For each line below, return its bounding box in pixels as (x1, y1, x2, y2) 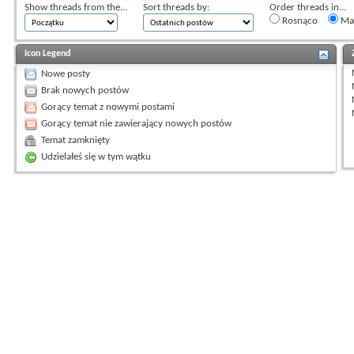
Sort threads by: (143, 2, 209, 13)
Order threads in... (269, 2, 346, 13)
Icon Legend (24, 49, 70, 59)
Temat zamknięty (41, 135, 110, 146)
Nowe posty (41, 69, 90, 80)
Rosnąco (280, 16, 318, 27)
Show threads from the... (24, 2, 127, 13)
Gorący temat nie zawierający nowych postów (41, 119, 232, 130)
